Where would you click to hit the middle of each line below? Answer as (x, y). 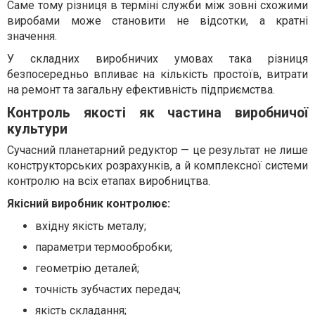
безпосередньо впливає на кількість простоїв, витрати (157, 75)
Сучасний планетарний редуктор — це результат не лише (157, 150)
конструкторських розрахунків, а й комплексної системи (157, 166)
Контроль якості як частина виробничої (157, 113)
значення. (32, 37)
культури (37, 129)
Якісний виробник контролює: (89, 204)
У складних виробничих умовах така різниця (157, 59)
